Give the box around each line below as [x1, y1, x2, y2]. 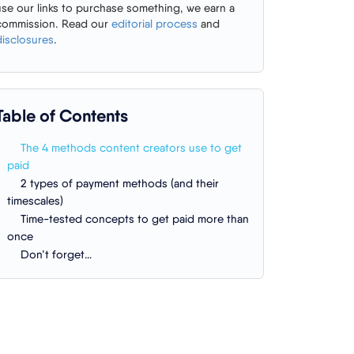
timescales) [7, 193, 63, 208]
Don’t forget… [21, 247, 92, 262]
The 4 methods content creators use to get [21, 140, 242, 155]
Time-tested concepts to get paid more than [21, 211, 249, 226]
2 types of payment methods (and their [21, 175, 219, 190]
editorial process [111, 16, 198, 31]
